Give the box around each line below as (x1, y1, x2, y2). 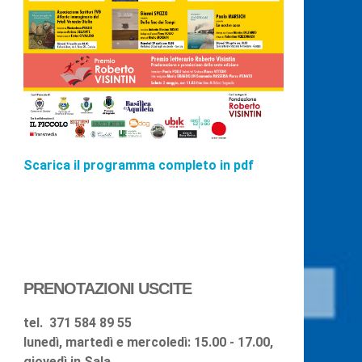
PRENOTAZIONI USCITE (23, 279, 192, 297)
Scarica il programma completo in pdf (23, 157, 254, 173)
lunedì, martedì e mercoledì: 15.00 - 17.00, (23, 334, 273, 350)
